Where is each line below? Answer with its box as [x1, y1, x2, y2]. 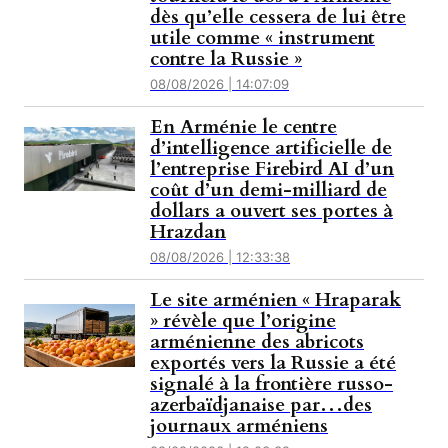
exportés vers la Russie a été [150, 350, 397, 377]
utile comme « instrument [150, 25, 376, 52]
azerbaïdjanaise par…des [150, 392, 373, 419]
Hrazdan [150, 219, 227, 246]
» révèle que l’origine [150, 308, 337, 335]
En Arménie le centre [150, 114, 338, 141]
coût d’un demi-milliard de [150, 177, 388, 204]
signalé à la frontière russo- [150, 371, 394, 398]
